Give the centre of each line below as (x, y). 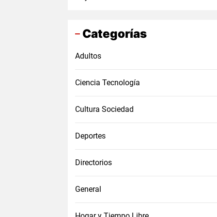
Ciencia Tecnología (108, 83)
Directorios (93, 163)
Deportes (90, 136)
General (88, 189)
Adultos (88, 56)
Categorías (115, 34)
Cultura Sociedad (104, 109)
